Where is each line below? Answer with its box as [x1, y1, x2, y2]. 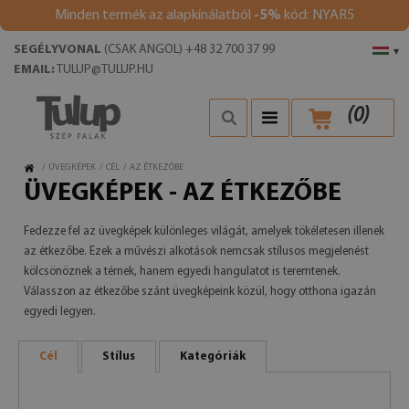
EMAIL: [14, 63, 55, 77]
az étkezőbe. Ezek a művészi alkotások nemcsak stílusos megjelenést [24, 246, 369, 257]
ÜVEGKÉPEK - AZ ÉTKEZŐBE [24, 181, 341, 206]
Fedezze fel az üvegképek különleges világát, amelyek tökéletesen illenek [24, 225, 384, 237]
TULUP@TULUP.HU [57, 63, 153, 77]
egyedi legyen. [24, 306, 96, 318]
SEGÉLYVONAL [14, 43, 101, 57]
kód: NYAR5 [281, 8, 354, 23]
